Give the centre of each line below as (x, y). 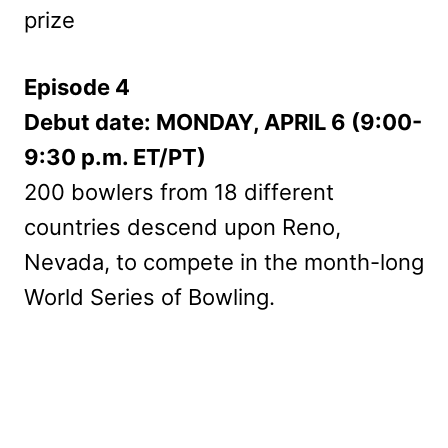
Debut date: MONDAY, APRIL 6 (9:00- (223, 121)
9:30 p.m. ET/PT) (115, 156)
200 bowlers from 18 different (179, 191)
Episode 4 (77, 86)
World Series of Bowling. (149, 296)
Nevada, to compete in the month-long (224, 261)
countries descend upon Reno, (182, 226)
